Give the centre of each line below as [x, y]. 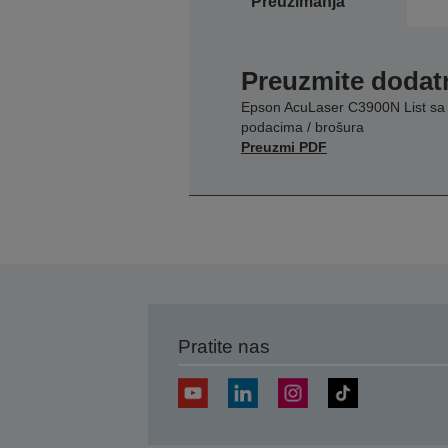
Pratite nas [223, 346]
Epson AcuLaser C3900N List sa [342, 106]
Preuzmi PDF [283, 146]
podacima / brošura [302, 126]
